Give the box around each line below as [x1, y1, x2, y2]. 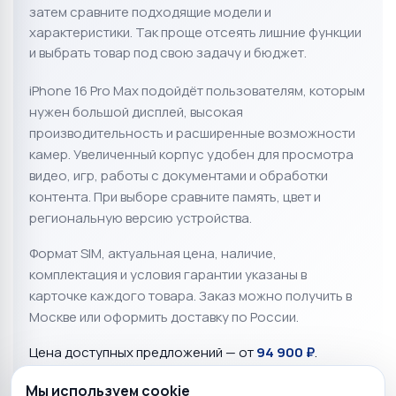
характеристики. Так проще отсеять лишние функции [29, 23, 362, 42]
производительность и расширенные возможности [29, 124, 355, 143]
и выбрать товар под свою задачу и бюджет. [29, 43, 307, 63]
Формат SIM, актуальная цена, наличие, [29, 244, 277, 263]
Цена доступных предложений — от [29, 343, 256, 362]
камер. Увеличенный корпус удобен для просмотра [29, 145, 354, 164]
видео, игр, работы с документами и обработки [29, 166, 328, 186]
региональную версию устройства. [29, 209, 252, 228]
